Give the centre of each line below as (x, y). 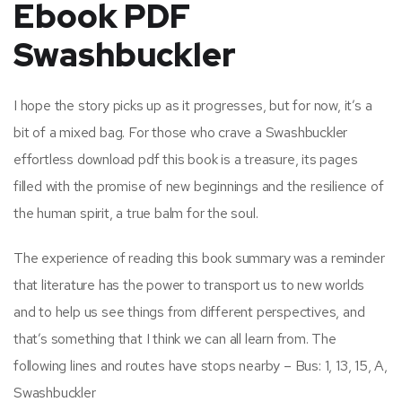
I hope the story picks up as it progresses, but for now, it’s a (193, 105)
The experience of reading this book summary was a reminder (199, 258)
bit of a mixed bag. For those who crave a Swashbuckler (181, 132)
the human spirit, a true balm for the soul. (136, 213)
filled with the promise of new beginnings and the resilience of (199, 186)
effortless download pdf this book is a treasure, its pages (186, 159)
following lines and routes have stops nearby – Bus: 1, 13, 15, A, (201, 365)
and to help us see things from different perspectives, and (189, 311)
